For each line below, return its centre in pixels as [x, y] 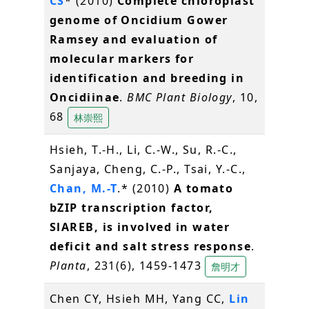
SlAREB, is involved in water [140, 227]
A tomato [203, 188]
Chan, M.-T [84, 188]
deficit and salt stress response [151, 246]
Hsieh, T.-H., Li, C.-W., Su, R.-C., [143, 149]
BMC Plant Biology [180, 97]
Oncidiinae [85, 97]
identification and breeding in [147, 78]
